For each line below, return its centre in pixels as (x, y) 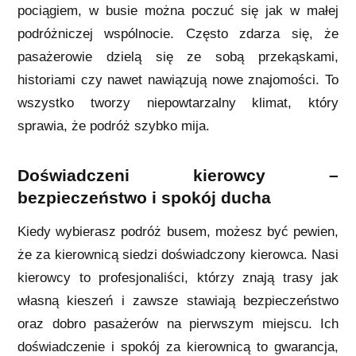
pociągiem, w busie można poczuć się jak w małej (178, 10)
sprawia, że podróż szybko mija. (114, 126)
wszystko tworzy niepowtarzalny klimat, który (178, 103)
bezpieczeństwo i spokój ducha (144, 197)
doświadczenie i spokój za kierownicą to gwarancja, (178, 346)
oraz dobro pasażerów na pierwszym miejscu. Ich (178, 323)
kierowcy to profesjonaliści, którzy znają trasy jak (178, 277)
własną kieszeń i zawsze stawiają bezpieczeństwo (178, 300)
